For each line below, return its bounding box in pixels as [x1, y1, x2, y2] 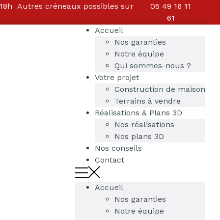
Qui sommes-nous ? [114, 61, 191, 70]
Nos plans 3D [114, 132, 164, 141]
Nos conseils [95, 143, 142, 153]
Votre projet [95, 73, 139, 82]
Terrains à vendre [114, 96, 181, 106]
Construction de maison [114, 84, 205, 94]
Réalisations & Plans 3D [95, 108, 182, 117]
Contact [95, 155, 124, 165]
